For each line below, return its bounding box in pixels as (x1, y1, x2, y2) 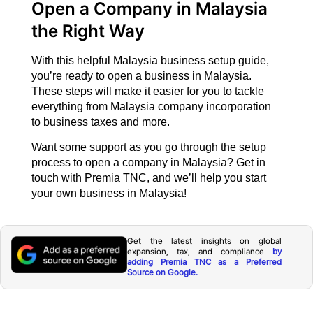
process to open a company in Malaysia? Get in (31, 156, 265, 168)
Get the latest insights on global (127, 236, 282, 247)
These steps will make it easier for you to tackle (31, 85, 264, 97)
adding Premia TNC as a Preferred (127, 257, 282, 268)
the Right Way (31, 20, 145, 41)
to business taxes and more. (31, 115, 170, 128)
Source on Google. (127, 268, 198, 278)
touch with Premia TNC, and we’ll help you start (31, 171, 266, 184)
